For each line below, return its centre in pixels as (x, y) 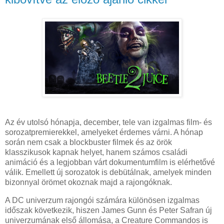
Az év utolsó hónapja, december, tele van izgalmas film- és (108, 122)
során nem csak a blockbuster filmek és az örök (88, 142)
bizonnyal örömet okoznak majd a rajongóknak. (88, 182)
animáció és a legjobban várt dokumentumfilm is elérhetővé (110, 162)
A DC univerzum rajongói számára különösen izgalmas (102, 200)
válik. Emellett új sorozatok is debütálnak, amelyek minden (108, 172)
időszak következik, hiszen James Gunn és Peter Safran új (108, 210)
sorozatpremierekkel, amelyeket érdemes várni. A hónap (104, 132)
